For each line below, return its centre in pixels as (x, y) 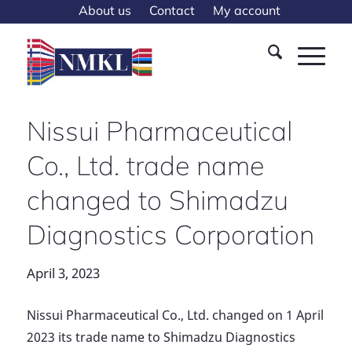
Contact (172, 10)
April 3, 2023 (63, 273)
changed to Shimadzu (157, 200)
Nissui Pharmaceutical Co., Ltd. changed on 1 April (175, 315)
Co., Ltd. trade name (145, 165)
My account (247, 10)
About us (105, 10)
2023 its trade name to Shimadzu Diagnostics (161, 337)
